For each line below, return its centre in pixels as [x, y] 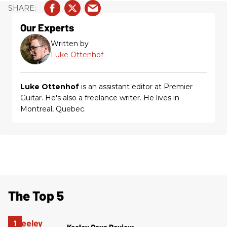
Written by [70, 44]
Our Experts [47, 28]
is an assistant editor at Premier [136, 87]
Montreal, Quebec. [53, 109]
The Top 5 [36, 196]
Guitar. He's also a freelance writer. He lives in [100, 98]
